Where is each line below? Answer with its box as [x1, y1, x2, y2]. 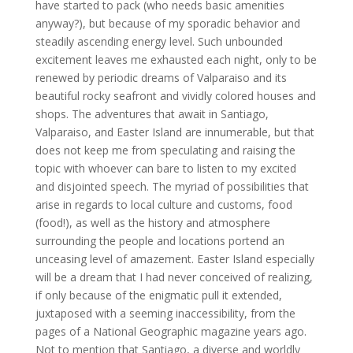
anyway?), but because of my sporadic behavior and [35, 16, 300, 31]
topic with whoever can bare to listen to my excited [35, 161, 296, 176]
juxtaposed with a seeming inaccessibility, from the [35, 306, 295, 321]
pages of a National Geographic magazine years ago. [35, 324, 307, 339]
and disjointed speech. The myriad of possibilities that [35, 179, 309, 194]
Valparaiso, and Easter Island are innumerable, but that [35, 124, 314, 139]
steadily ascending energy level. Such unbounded [35, 34, 283, 49]
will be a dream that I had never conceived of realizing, [35, 269, 313, 284]
